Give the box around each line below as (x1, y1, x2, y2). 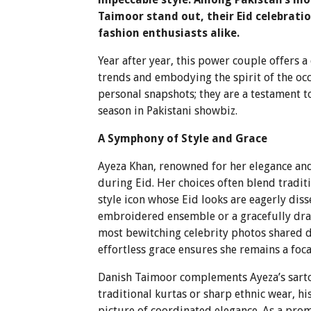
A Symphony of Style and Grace (98, 131, 268, 145)
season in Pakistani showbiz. (98, 103, 238, 117)
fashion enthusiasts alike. (98, 26, 240, 40)
